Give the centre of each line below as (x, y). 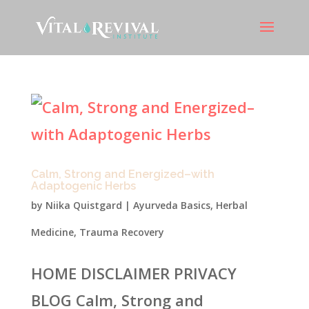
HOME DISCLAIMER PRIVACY (133, 273)
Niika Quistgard (83, 205)
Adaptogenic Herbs (83, 186)
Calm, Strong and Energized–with (122, 174)
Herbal (231, 205)
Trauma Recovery (121, 232)
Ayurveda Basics (171, 205)
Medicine (52, 232)
